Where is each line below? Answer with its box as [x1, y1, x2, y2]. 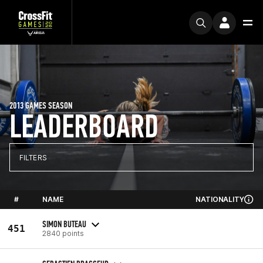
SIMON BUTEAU [42, 218, 86, 230]
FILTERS [19, 153, 47, 162]
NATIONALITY [195, 195, 244, 204]
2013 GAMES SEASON [9, 100, 72, 111]
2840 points [42, 228, 84, 238]
